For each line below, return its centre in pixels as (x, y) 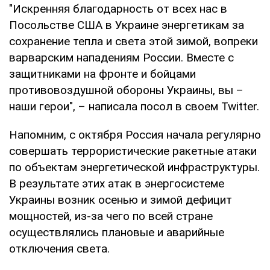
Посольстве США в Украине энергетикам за (127, 25)
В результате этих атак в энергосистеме (117, 183)
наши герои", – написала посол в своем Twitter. (134, 106)
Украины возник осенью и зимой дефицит (121, 199)
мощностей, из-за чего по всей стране (111, 216)
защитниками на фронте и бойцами (102, 74)
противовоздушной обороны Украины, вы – (126, 90)
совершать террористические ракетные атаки (133, 151)
